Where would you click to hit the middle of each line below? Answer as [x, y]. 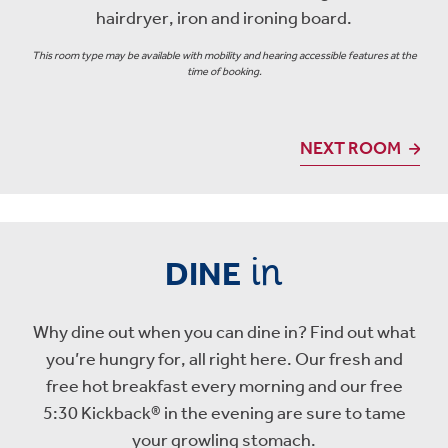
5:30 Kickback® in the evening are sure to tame [224, 413]
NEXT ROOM [350, 148]
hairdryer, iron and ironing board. [224, 18]
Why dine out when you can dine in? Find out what [224, 332]
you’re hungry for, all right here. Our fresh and [224, 359]
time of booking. [224, 71]
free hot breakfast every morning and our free [224, 386]
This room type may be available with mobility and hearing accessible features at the [224, 55]
